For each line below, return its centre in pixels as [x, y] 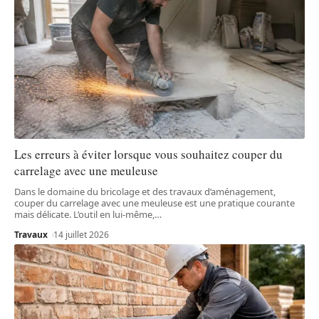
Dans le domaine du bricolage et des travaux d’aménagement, [145, 192]
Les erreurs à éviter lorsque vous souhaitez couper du [148, 155]
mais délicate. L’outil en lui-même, [84, 215]
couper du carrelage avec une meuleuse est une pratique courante [155, 203]
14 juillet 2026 [82, 235]
